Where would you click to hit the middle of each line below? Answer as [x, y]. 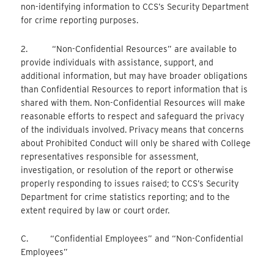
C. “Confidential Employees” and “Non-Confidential [132, 239]
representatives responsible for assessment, [110, 156]
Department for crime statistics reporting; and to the [126, 197]
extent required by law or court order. [95, 210]
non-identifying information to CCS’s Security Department [135, 7]
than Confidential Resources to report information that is [135, 89]
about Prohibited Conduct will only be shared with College [136, 143]
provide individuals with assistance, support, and [117, 62]
